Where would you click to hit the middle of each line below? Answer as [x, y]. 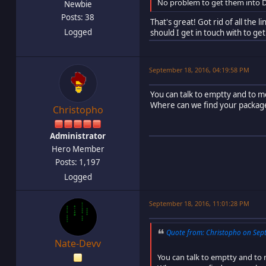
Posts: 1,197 [78, 162]
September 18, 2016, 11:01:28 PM [199, 204]
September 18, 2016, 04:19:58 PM [199, 70]
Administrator [78, 136]
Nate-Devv [78, 244]
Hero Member [78, 149]
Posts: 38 [78, 18]
